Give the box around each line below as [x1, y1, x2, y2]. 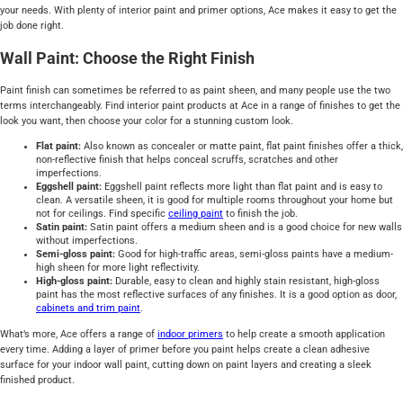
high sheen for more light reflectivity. [36, 262, 200, 274]
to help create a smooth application [223, 327, 385, 340]
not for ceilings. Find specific [36, 208, 168, 220]
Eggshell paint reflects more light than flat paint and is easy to [104, 181, 382, 193]
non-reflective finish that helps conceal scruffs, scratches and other [36, 154, 338, 166]
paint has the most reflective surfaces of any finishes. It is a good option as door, [36, 289, 397, 301]
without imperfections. [36, 235, 138, 247]
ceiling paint [168, 208, 223, 220]
